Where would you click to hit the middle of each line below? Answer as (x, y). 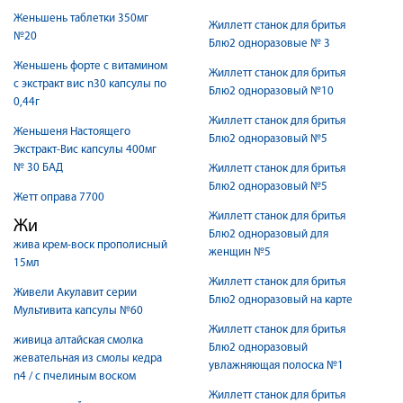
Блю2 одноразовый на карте (281, 300)
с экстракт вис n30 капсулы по (90, 84)
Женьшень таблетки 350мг (81, 18)
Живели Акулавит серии (75, 293)
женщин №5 (240, 252)
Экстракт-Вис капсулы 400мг (85, 150)
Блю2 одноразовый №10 (271, 91)
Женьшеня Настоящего (72, 132)
